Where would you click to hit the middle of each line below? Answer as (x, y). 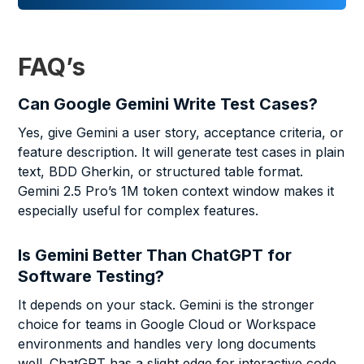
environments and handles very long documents (167, 344)
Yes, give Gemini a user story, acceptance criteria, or (181, 133)
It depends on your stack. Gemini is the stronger (167, 305)
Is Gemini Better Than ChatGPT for (155, 256)
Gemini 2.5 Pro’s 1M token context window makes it (176, 191)
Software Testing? (91, 277)
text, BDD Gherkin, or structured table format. (161, 172)
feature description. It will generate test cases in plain (182, 152)
